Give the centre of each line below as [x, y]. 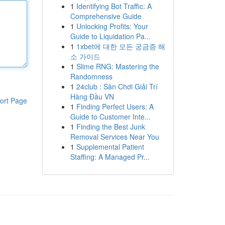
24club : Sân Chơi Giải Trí [117, 86]
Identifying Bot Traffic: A [114, 6]
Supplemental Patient [110, 147]
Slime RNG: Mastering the [118, 66]
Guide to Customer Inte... [110, 117]
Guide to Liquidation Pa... [110, 36]
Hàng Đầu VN [92, 96]
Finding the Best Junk [110, 127]
